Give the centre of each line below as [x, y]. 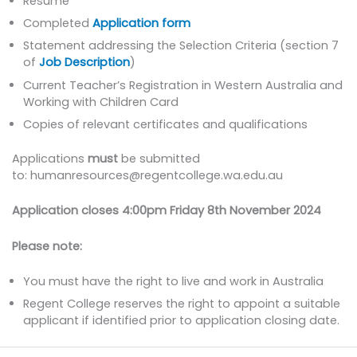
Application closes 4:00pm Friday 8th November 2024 [166, 211]
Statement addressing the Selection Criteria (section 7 [181, 46]
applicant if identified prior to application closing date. [182, 321]
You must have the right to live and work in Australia [174, 281]
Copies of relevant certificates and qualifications [166, 124]
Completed [58, 24]
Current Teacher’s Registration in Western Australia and [183, 85]
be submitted [159, 158]
